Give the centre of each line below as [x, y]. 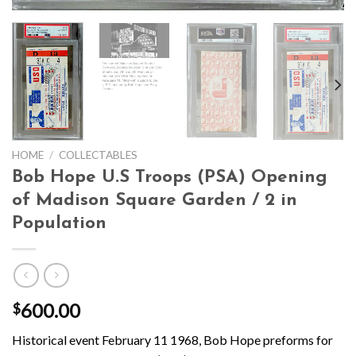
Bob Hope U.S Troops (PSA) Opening [170, 178]
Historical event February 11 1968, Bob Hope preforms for [172, 339]
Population [59, 224]
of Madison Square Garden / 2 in [155, 201]
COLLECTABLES [99, 155]
